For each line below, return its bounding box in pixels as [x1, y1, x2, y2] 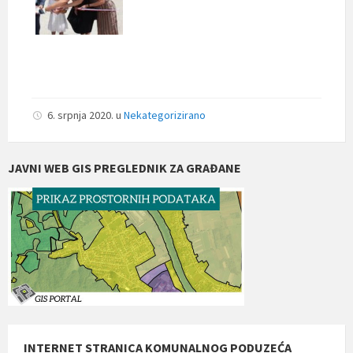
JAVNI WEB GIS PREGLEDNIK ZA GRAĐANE [8, 159, 241, 176]
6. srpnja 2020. [47, 107, 116, 122]
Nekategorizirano [124, 107, 206, 122]
